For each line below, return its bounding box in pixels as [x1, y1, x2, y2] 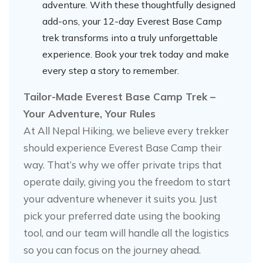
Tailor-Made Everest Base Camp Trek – [23, 90, 215, 103]
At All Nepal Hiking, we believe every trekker [23, 124, 229, 137]
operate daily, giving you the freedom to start [23, 175, 231, 188]
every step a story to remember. [42, 64, 179, 76]
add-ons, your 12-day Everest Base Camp [42, 15, 222, 27]
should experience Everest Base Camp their [23, 141, 222, 154]
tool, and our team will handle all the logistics [23, 226, 229, 239]
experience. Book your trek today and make [42, 48, 229, 60]
